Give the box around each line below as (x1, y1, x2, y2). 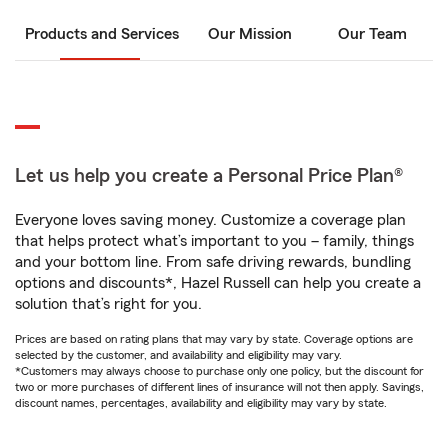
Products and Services (25, 26, 179, 42)
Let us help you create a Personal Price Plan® (15, 166, 403, 186)
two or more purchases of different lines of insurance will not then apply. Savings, (15, 381, 424, 393)
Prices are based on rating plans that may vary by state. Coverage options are (15, 333, 413, 345)
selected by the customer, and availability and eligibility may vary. (15, 349, 342, 361)
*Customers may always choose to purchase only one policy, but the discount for (15, 365, 424, 377)
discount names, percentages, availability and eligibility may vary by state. (15, 397, 387, 409)
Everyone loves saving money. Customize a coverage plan (15, 212, 406, 228)
